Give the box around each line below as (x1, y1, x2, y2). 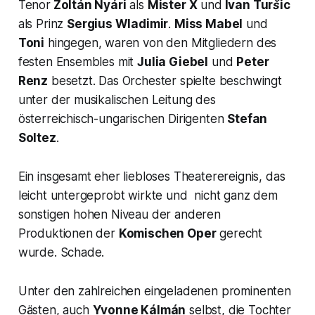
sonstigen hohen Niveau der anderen (18, 207, 221, 221)
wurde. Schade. (18, 245, 105, 259)
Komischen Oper (118, 226, 217, 240)
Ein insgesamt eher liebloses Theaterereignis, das (18, 169, 285, 184)
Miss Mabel (174, 16, 243, 31)
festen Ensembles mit (18, 54, 138, 69)
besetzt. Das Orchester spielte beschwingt (48, 73, 282, 88)
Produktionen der (18, 226, 119, 240)
